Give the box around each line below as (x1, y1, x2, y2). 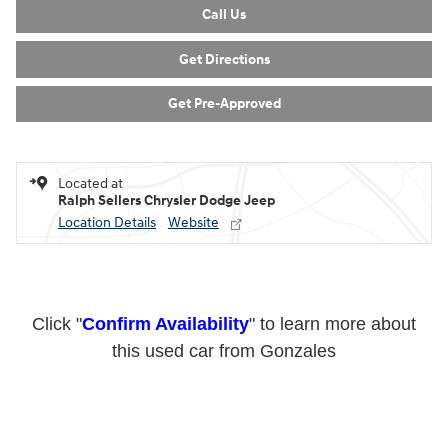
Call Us (202, 56, 246, 74)
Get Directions (178, 100, 270, 118)
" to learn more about (249, 364, 416, 385)
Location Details (58, 264, 156, 282)
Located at (58, 225, 123, 243)
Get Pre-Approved (167, 145, 281, 163)
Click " (32, 364, 82, 385)
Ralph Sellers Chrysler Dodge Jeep (58, 242, 275, 260)
